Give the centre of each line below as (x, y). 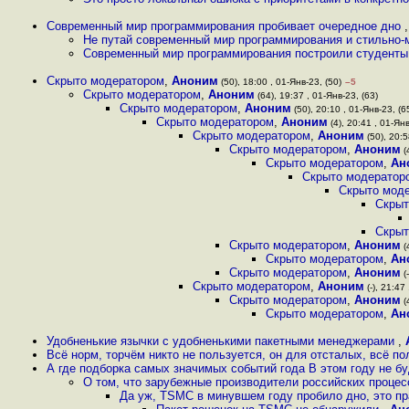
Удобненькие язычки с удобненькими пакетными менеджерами (222, 341)
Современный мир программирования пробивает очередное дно (225, 26)
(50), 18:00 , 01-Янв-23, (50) (280, 82)
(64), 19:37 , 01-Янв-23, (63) (316, 95)
